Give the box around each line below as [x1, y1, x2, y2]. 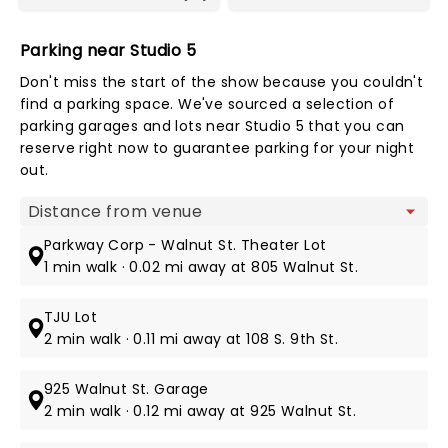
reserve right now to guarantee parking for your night [20, 138, 415, 158]
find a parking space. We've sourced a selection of [20, 94, 395, 114]
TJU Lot [44, 307, 97, 327]
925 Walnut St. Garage [44, 379, 209, 399]
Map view [28, 204, 97, 225]
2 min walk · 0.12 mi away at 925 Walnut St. [44, 401, 357, 421]
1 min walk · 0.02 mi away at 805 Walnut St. [44, 257, 359, 277]
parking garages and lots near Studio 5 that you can [20, 116, 405, 136]
